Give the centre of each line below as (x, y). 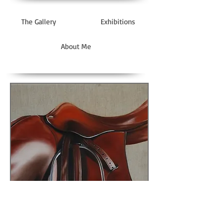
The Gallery (38, 21)
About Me (76, 46)
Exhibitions (118, 21)
